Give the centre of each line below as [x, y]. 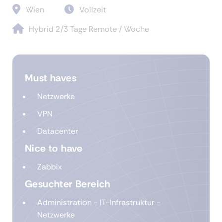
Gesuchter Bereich [68, 184]
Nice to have [54, 148]
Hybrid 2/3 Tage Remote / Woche [89, 29]
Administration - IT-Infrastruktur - [99, 203]
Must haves [51, 78]
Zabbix [50, 167]
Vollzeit [93, 10]
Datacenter [58, 131]
